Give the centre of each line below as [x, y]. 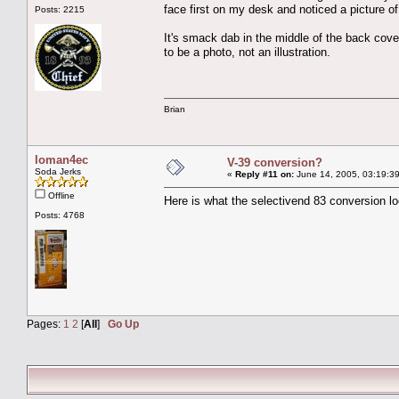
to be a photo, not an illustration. [247, 52]
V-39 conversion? [275, 162]
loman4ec [61, 159]
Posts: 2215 [60, 9]
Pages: [45, 323]
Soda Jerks [58, 171]
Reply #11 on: [265, 174]
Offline [60, 195]
